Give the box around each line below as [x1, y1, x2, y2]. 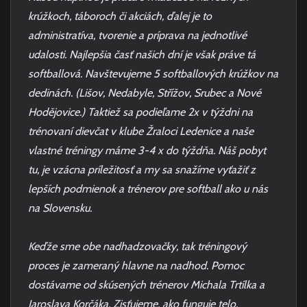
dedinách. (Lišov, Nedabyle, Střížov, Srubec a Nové [28, 86, 261, 99]
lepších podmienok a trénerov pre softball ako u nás [28, 182, 268, 195]
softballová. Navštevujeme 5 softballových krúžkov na [28, 67, 278, 80]
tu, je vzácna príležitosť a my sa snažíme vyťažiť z [28, 163, 256, 176]
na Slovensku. [28, 201, 92, 214]
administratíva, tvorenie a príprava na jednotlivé [28, 29, 247, 42]
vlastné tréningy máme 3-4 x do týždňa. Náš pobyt [28, 144, 266, 157]
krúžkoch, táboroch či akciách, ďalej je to [28, 10, 212, 23]
